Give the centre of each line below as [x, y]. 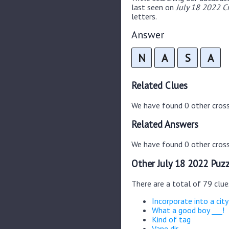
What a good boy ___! [188, 210]
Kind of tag [171, 219]
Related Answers [165, 124]
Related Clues [159, 86]
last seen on [154, 7]
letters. [144, 16]
